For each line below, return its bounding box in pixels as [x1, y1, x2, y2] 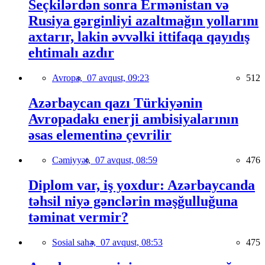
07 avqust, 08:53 [101, 237, 163, 247]
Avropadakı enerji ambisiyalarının [28, 111, 238, 127]
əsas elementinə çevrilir [28, 127, 172, 143]
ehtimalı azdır [28, 45, 114, 61]
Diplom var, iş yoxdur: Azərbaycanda [28, 177, 255, 193]
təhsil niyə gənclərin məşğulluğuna [28, 193, 238, 209]
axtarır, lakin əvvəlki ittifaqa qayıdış [28, 29, 250, 45]
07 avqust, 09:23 [87, 73, 149, 83]
